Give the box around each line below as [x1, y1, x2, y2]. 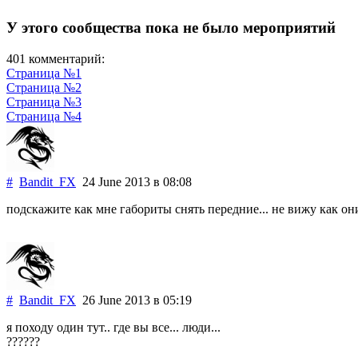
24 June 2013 [76, 174, 153, 189]
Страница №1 [6, 66, 82, 80]
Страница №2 [6, 80, 82, 94]
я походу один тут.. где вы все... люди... [6, 320, 221, 334]
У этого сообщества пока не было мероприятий [6, 19, 336, 37]
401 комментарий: [6, 51, 105, 66]
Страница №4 [6, 109, 82, 123]
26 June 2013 [76, 292, 153, 307]
